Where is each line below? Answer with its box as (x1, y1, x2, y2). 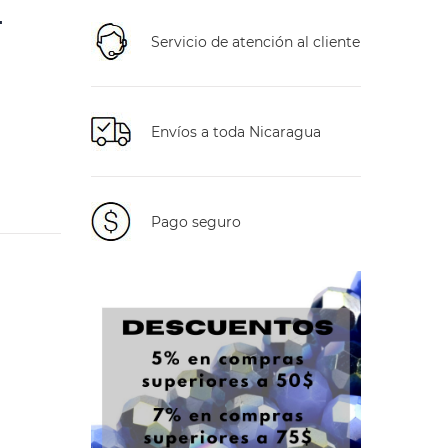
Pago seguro (151, 212, 241, 231)
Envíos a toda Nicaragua (151, 122, 321, 141)
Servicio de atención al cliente (151, 32, 360, 51)
